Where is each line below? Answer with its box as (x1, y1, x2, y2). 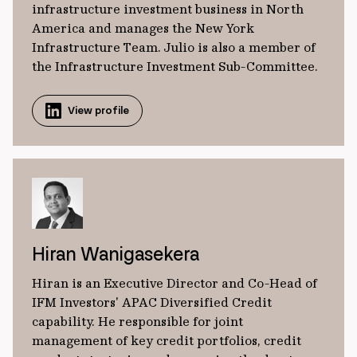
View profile (68, 104, 129, 117)
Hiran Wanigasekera (32, 242, 199, 265)
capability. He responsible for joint (32, 313, 243, 329)
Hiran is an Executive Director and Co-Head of (32, 275, 317, 291)
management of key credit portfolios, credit (32, 332, 301, 348)
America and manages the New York (32, 20, 254, 36)
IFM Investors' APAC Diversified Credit (32, 294, 272, 310)
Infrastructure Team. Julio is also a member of (32, 39, 316, 55)
